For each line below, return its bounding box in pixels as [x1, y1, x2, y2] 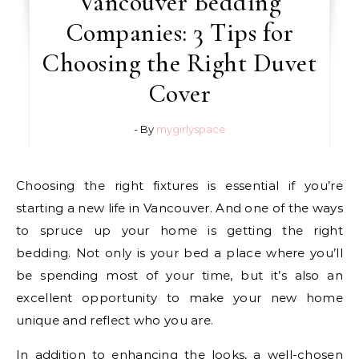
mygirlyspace [155, 122, 225, 135]
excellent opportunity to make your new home [16, 289, 343, 305]
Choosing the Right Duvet [42, 46, 317, 79]
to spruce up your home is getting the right [16, 222, 343, 238]
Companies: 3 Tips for [65, 16, 294, 48]
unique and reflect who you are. [16, 312, 214, 328]
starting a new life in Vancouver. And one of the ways [16, 200, 343, 216]
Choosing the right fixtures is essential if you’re [16, 177, 26, 193]
